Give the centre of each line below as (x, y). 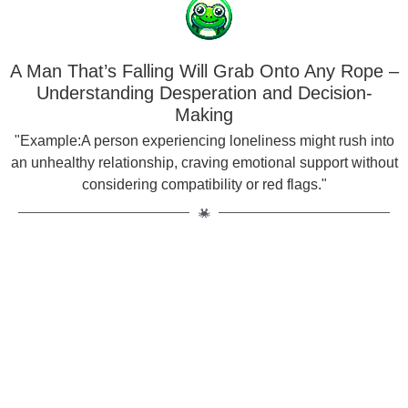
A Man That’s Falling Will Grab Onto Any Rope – (204, 71)
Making (204, 114)
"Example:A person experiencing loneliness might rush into (204, 140)
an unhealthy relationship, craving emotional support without (204, 162)
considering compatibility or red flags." (204, 184)
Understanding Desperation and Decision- (204, 92)
